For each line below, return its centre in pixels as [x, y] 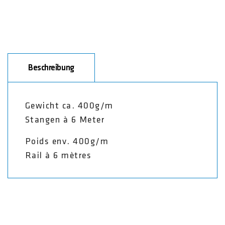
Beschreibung [51, 68]
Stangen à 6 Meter [66, 120]
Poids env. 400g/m [68, 142]
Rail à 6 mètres [60, 156]
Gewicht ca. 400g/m [71, 106]
